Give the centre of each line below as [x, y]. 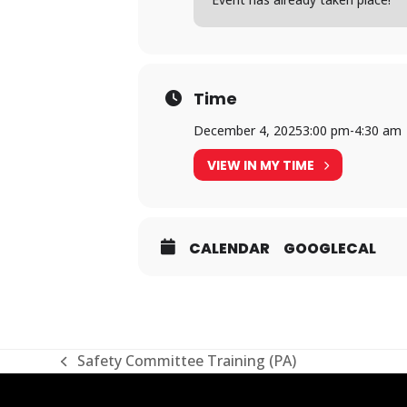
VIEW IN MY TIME [261, 165]
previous [89, 371]
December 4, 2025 [248, 130]
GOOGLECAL [330, 248]
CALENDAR [229, 248]
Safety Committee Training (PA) [186, 361]
